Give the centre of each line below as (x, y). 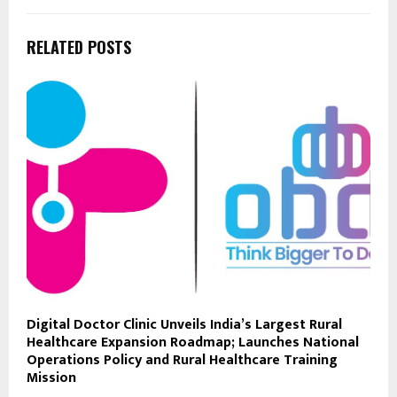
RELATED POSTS (79, 47)
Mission (51, 378)
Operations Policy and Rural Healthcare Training (182, 361)
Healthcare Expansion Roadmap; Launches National (193, 343)
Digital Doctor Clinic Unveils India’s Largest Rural (184, 325)
